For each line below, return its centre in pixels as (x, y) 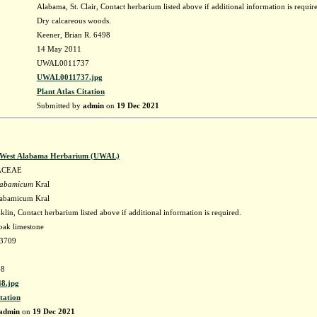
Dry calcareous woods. (74, 21)
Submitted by (59, 105)
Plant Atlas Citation (70, 91)
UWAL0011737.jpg (69, 77)
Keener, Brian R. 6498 (73, 35)
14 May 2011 (59, 49)
